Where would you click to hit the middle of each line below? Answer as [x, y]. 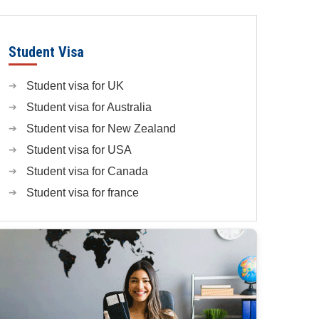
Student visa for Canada [87, 171]
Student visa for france [83, 192]
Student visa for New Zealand [101, 128]
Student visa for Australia [89, 107]
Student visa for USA [79, 150]
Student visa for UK [75, 85]
